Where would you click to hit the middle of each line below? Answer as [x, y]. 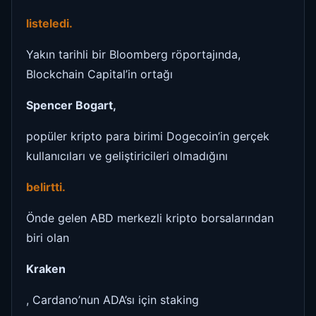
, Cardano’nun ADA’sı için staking [113, 299]
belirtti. [46, 187]
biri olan [48, 237]
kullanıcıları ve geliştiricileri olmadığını [127, 156]
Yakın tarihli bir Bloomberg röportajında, [133, 54]
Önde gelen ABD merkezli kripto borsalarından [150, 218]
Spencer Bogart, [71, 105]
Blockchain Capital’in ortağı [99, 74]
